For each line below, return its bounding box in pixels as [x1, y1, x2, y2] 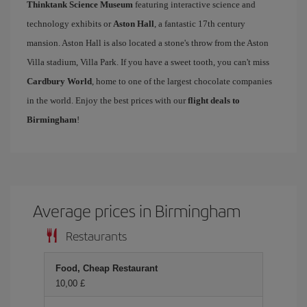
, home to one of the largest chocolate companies [92, 76, 272, 86]
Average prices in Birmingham [33, 199, 241, 222]
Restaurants [66, 227, 127, 244]
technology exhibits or [27, 19, 113, 29]
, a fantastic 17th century [154, 19, 245, 29]
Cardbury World [27, 76, 92, 86]
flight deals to [188, 95, 240, 106]
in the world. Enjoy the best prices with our [27, 95, 188, 106]
